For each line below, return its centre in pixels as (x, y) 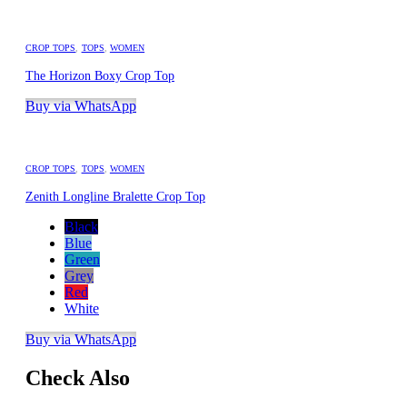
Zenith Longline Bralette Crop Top (115, 197)
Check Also (78, 377)
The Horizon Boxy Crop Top (100, 76)
